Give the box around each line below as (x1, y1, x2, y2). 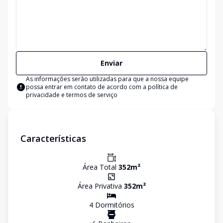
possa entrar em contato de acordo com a (26, 83, 148, 91)
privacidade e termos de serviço (26, 91, 117, 99)
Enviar (101, 58, 122, 68)
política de (148, 83, 178, 91)
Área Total (83, 162, 118, 172)
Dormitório (93, 200, 131, 210)
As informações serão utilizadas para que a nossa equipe (26, 75, 189, 83)
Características (20, 132, 86, 144)
